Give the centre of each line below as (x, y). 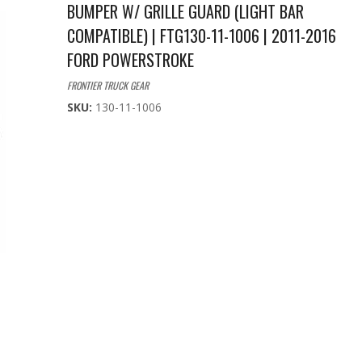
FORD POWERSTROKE (130, 60)
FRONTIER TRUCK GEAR (107, 86)
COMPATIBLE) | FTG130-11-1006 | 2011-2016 (201, 36)
